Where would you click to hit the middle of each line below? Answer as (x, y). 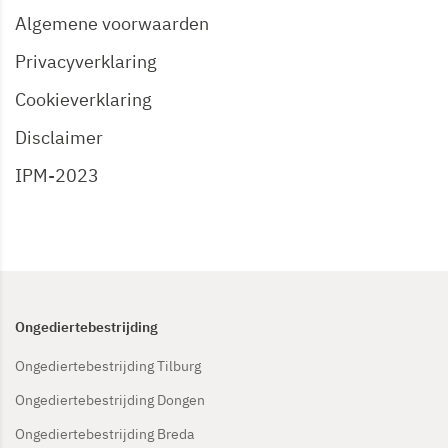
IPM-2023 (57, 175)
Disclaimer (59, 137)
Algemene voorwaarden (112, 23)
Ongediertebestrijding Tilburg (108, 365)
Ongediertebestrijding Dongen (110, 399)
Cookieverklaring (83, 99)
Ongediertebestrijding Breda (104, 433)
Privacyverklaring (86, 61)
